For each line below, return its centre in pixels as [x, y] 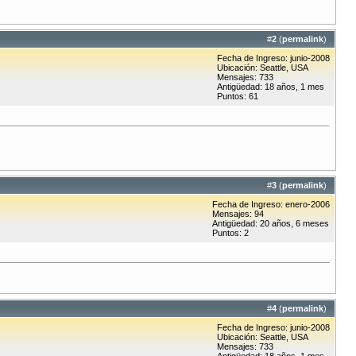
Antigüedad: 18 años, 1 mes [271, 87]
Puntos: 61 [238, 97]
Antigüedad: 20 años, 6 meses [271, 224]
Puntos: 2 [230, 233]
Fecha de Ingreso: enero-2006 [271, 205]
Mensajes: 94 [238, 214]
